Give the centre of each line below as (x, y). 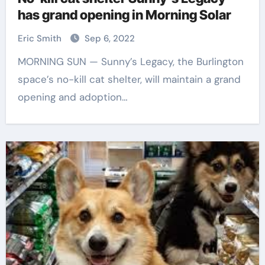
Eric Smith (41, 38)
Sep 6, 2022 (109, 38)
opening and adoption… (72, 97)
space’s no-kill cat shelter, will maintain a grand (129, 79)
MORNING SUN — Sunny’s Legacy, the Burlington (22, 62)
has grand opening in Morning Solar (124, 15)
